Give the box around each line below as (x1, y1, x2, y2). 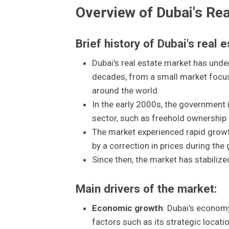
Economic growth (91, 203, 163, 214)
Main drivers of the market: (75, 182, 217, 196)
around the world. (91, 85, 159, 96)
